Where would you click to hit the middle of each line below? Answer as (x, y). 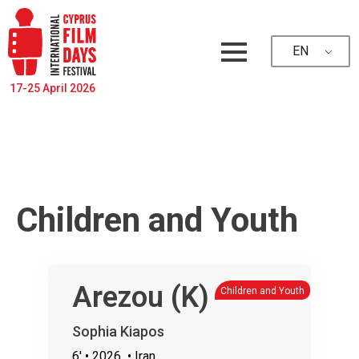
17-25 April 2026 (52, 88)
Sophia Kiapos (118, 331)
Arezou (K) (141, 297)
